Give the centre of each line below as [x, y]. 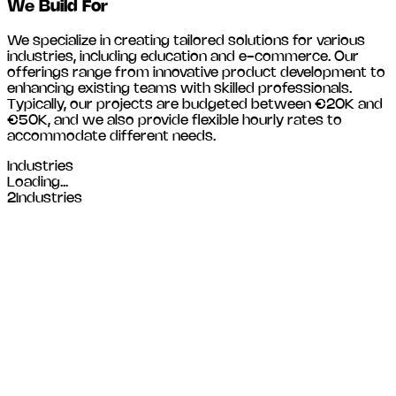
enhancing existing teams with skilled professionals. [179, 88]
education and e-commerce [234, 57]
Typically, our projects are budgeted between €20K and [195, 104]
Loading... [38, 182]
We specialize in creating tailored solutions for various [186, 41]
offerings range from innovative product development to [196, 72]
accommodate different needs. [111, 136]
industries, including [74, 57]
